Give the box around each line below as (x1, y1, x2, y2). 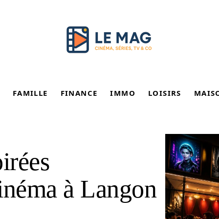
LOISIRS (148, 88, 181, 98)
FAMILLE (12, 88, 48, 98)
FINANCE (60, 88, 98, 98)
